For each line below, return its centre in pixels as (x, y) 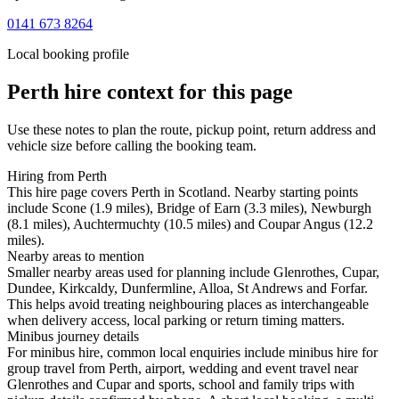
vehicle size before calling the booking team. (132, 146)
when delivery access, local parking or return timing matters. (176, 321)
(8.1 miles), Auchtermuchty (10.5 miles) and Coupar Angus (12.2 (190, 224)
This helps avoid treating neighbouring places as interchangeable (188, 305)
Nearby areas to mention (76, 256)
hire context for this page (176, 92)
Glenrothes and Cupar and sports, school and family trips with (181, 385)
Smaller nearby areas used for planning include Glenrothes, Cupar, (193, 273)
